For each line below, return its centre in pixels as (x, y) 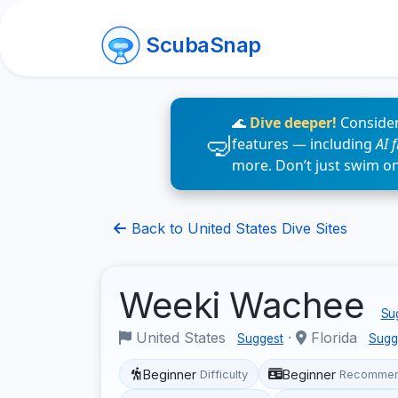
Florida (334, 338)
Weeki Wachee (247, 305)
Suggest (260, 338)
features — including (304, 144)
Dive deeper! (293, 123)
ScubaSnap (203, 45)
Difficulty (224, 374)
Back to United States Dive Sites (237, 228)
